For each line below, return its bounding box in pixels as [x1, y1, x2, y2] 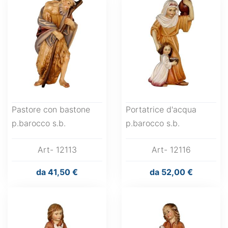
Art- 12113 [37, 145, 77, 155]
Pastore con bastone [12, 104, 90, 115]
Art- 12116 [151, 145, 191, 155]
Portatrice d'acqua [126, 104, 196, 115]
